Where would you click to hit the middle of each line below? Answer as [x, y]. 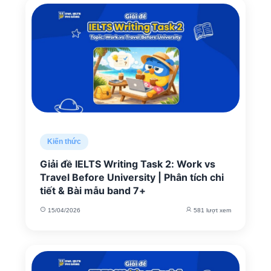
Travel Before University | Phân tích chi [132, 177]
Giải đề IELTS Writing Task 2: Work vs [128, 164]
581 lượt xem [211, 210]
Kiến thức [64, 142]
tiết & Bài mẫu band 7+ [93, 191]
